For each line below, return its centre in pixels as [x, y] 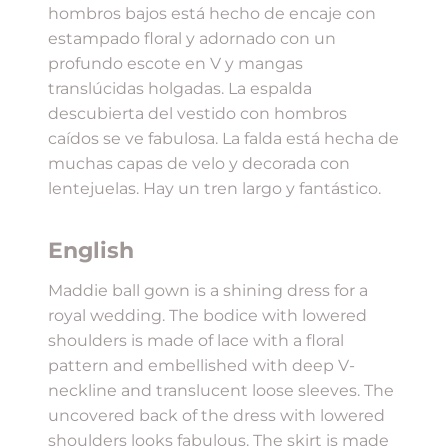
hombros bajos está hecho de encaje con [212, 13]
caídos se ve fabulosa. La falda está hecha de [223, 138]
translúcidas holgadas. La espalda [180, 88]
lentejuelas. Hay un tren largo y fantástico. [214, 188]
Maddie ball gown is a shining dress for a [208, 290]
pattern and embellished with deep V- [201, 365]
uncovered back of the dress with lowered [216, 415]
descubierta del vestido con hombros [197, 113]
